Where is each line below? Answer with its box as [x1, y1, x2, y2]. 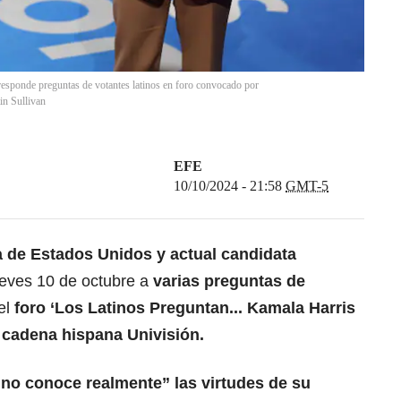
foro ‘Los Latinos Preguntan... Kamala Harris [14, 299, 355, 318]
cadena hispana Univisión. [2, 326, 204, 345]
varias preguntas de [153, 272, 305, 291]
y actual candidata [152, 245, 296, 264]
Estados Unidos [30, 245, 152, 264]
